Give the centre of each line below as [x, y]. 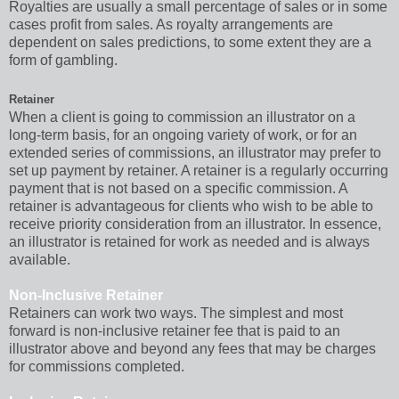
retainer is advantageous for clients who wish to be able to [191, 206]
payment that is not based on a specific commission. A [178, 188]
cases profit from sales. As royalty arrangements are [171, 24]
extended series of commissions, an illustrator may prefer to [195, 152]
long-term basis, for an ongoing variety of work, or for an [183, 134]
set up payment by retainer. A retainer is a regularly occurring [199, 170]
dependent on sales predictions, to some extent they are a [190, 42]
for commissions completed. [98, 366]
